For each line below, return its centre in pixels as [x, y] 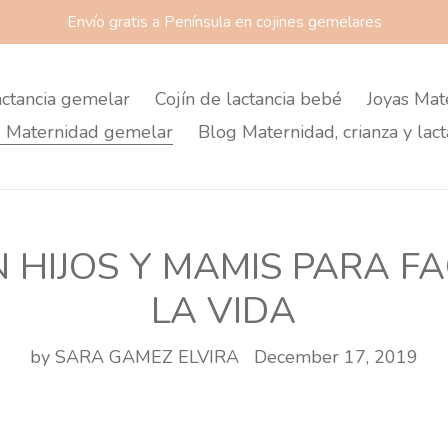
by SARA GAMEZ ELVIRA [134, 357]
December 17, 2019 [335, 357]
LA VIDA [224, 311]
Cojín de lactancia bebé [248, 99]
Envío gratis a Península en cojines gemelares [224, 22]
